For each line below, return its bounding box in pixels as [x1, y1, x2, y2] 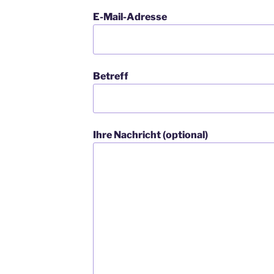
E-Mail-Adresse [92, 11, 167, 23]
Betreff [92, 70, 128, 82]
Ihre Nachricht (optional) [92, 129, 208, 141]
